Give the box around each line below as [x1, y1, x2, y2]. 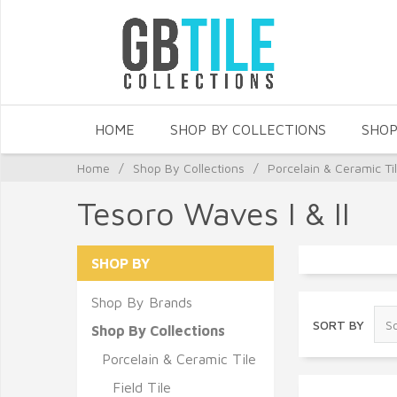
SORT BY [313, 316, 364, 332]
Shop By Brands [91, 294, 192, 310]
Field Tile [113, 379, 171, 395]
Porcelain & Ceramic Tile [102, 351, 256, 367]
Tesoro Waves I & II [77, 194, 350, 232]
